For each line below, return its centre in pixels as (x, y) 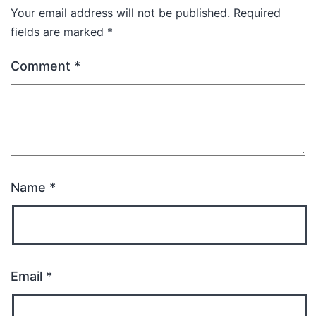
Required (257, 13)
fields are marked (59, 32)
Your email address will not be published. (120, 13)
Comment (42, 66)
